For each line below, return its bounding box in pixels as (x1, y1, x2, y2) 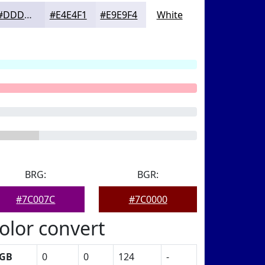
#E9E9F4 (100, 8, 138, 21)
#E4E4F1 (49, 8, 87, 21)
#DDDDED (24, 8, 33, 21)
